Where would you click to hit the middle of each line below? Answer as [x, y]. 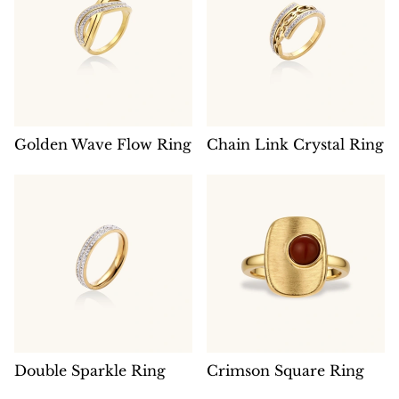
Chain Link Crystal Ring [295, 144]
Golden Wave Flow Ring [103, 144]
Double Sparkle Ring [90, 370]
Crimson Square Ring [285, 370]
